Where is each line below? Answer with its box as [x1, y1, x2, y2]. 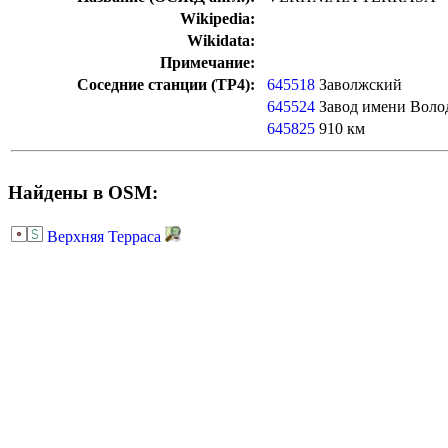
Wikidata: [187, 32, 255, 50]
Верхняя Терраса [47, 227, 161, 245]
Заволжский [315, 76, 402, 94]
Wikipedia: [180, 10, 255, 28]
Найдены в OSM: [8, 182, 158, 204]
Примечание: [160, 54, 255, 72]
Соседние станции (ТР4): [77, 76, 255, 94]
